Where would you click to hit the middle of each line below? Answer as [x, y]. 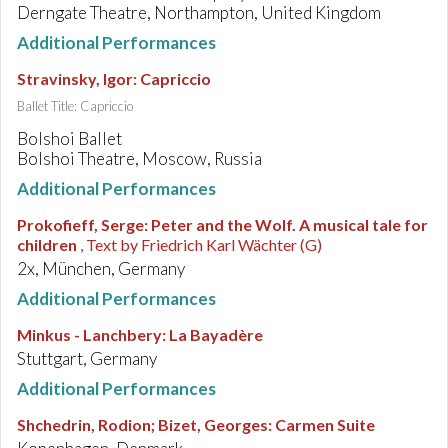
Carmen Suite [325, 424]
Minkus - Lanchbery [89, 334]
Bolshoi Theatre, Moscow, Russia [139, 158]
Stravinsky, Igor [75, 78]
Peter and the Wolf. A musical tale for [289, 224]
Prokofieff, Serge [80, 224]
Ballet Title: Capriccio [75, 106]
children [47, 244]
